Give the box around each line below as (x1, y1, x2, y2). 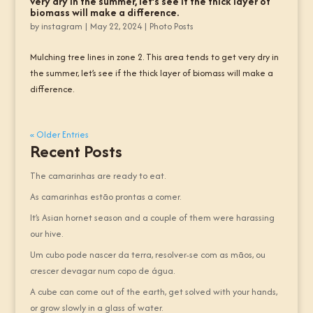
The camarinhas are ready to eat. (29, 169, 166, 183)
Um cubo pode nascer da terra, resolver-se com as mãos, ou (29, 248, 265, 262)
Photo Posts (149, 20, 194, 34)
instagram (41, 20, 82, 34)
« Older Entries (29, 128, 89, 142)
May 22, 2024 (89, 20, 142, 34)
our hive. (29, 227, 63, 241)
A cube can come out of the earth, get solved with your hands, (29, 285, 277, 299)
